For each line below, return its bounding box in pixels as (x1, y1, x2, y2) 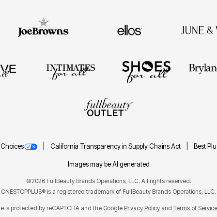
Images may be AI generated (67, 160, 150, 168)
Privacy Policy (124, 204, 161, 212)
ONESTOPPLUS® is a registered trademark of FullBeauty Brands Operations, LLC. (1, 187, 216, 195)
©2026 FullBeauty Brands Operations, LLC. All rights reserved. (26, 177, 191, 185)
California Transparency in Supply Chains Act (50, 142, 182, 150)
